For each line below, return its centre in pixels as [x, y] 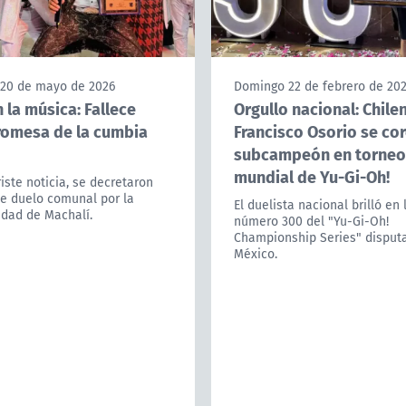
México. [256, 254]
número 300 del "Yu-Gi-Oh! [311, 222]
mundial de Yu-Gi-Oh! [312, 177]
